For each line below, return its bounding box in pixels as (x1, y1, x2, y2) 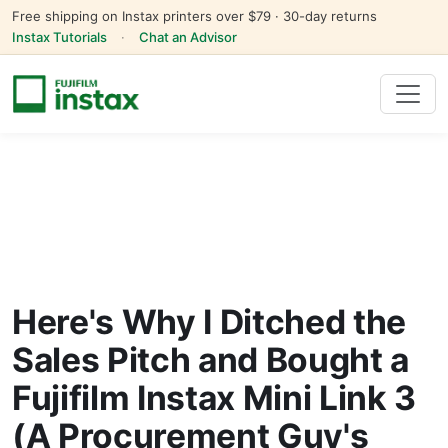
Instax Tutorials (12, 29, 107, 45)
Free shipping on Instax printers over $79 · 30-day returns (12, 8, 377, 24)
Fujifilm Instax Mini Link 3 (12, 377, 416, 418)
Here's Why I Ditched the (12, 301, 406, 342)
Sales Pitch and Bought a (12, 339, 409, 380)
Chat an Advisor (139, 29, 237, 45)
